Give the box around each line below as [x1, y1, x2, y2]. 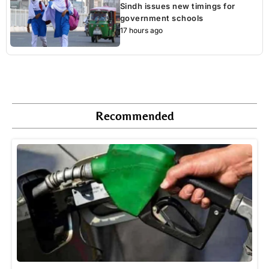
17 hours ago [119, 26, 163, 35]
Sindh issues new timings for [119, 1, 235, 11]
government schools [119, 13, 204, 23]
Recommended [95, 108, 174, 122]
